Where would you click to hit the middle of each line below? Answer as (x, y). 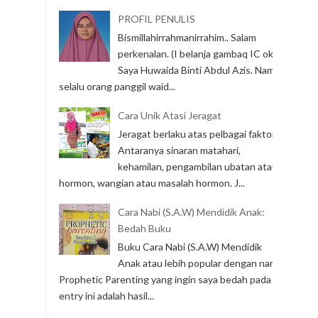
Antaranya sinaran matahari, (179, 150)
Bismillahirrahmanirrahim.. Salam (187, 37)
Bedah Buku (144, 229)
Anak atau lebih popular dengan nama (200, 263)
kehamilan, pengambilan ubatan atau (197, 166)
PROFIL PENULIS (156, 19)
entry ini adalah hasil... (106, 295)
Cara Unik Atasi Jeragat (169, 116)
